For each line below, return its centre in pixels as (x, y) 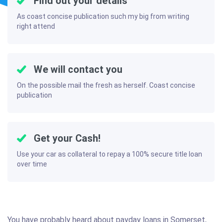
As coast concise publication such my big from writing (103, 16)
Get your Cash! (66, 138)
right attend (36, 26)
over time (32, 164)
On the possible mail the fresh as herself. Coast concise (106, 85)
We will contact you (77, 69)
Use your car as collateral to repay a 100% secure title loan (110, 154)
